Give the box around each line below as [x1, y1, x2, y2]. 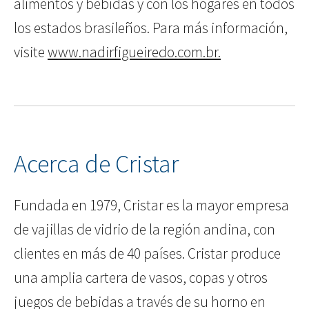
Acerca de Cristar [14, 148, 179, 180]
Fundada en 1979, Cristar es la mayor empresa [14, 196, 289, 215]
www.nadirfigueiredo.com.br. [48, 43, 221, 62]
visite [14, 43, 48, 62]
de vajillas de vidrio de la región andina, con [14, 220, 275, 239]
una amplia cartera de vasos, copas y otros [14, 268, 268, 288]
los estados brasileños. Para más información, [14, 19, 288, 38]
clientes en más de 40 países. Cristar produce [14, 244, 281, 263]
